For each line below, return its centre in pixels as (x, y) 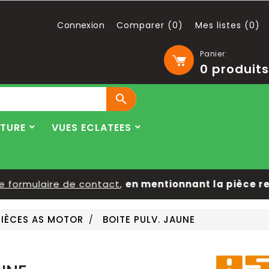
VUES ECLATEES (92, 128)
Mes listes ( (222, 25)
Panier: (214, 54)
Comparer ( (144, 25)
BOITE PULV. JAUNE (149, 219)
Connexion (81, 25)
